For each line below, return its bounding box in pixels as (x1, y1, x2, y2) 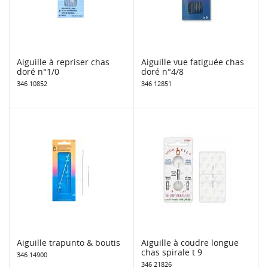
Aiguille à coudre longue (141, 236, 239, 248)
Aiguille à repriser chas (17, 56, 109, 68)
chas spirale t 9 (141, 246, 202, 258)
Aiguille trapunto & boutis (17, 236, 120, 248)
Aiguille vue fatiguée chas (141, 56, 244, 68)
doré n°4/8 (141, 65, 184, 77)
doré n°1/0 (17, 65, 59, 77)
